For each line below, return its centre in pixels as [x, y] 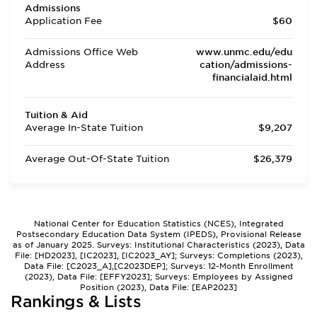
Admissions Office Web [81, 52]
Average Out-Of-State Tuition [97, 159]
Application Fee [63, 21]
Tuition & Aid [56, 115]
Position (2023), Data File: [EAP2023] [158, 287]
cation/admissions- [246, 65]
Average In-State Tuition [84, 128]
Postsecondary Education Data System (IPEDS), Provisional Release [158, 234]
